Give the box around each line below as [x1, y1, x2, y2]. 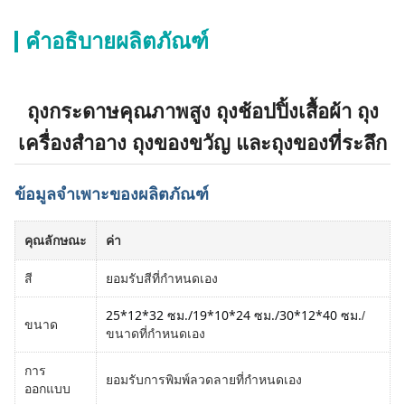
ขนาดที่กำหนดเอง [106, 326, 205, 341]
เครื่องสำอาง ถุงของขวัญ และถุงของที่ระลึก [18, 132, 387, 155]
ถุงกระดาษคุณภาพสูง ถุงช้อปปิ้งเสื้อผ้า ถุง [26, 100, 379, 123]
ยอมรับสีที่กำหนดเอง [106, 271, 218, 286]
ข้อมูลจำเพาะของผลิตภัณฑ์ [14, 185, 209, 203]
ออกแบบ [24, 381, 71, 396]
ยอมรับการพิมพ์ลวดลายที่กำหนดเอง [106, 371, 302, 388]
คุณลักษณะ [24, 233, 87, 248]
